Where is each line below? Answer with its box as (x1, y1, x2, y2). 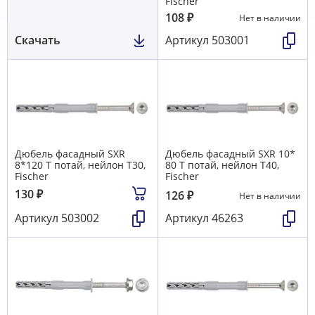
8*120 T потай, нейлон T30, (15, 157, 146, 172)
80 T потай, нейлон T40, (165, 157, 279, 172)
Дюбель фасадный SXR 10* (165, 146, 295, 160)
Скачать (15, 32, 60, 49)
